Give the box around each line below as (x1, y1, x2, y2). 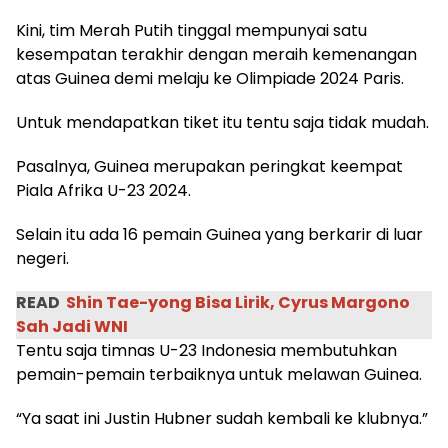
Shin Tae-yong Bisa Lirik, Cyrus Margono (66, 291, 410, 315)
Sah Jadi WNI (16, 315, 128, 339)
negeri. (16, 247, 69, 271)
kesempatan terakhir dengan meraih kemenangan (16, 43, 417, 67)
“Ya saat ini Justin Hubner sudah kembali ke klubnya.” (16, 407, 428, 431)
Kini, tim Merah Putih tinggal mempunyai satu (16, 19, 367, 43)
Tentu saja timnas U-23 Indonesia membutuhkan (16, 339, 397, 363)
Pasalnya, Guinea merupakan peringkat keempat (16, 155, 403, 179)
